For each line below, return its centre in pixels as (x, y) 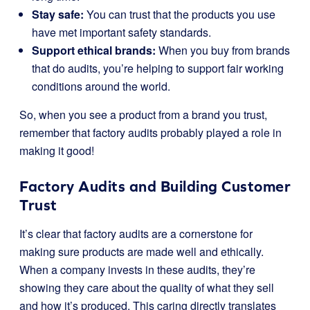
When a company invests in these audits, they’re (137, 270)
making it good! (57, 151)
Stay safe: (58, 14)
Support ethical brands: (94, 50)
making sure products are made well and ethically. (142, 252)
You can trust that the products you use (180, 14)
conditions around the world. (101, 86)
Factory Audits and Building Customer (155, 186)
